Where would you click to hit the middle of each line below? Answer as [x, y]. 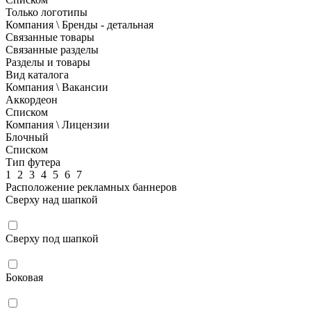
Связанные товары [50, 37]
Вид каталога [37, 75]
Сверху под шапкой [52, 238]
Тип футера [33, 162]
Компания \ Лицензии [58, 125]
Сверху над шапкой [52, 200]
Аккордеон [32, 100]
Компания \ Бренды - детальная [79, 25]
